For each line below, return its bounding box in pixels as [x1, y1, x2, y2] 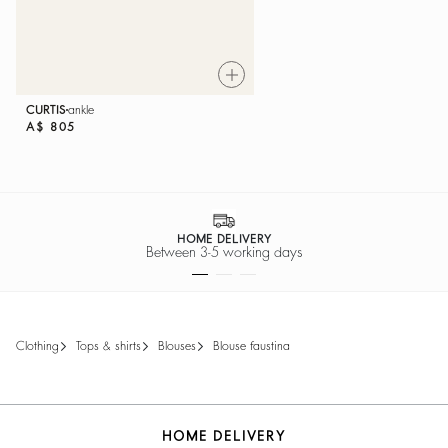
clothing [25, 340, 59, 353]
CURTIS [26, 104, 66, 117]
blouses [165, 340, 196, 353]
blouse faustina [220, 340, 290, 353]
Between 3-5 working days [146, 245, 302, 260]
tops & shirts [80, 340, 141, 353]
